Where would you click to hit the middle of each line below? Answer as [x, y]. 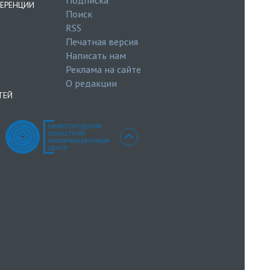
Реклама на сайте [103, 69]
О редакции [91, 83]
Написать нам [96, 55]
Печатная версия [102, 41]
